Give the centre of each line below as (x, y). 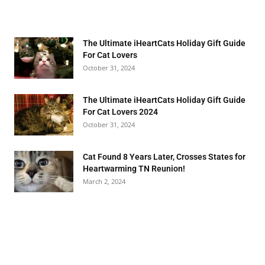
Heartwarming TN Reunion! (134, 169)
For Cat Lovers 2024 (120, 112)
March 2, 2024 (104, 181)
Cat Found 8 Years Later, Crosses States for (164, 157)
